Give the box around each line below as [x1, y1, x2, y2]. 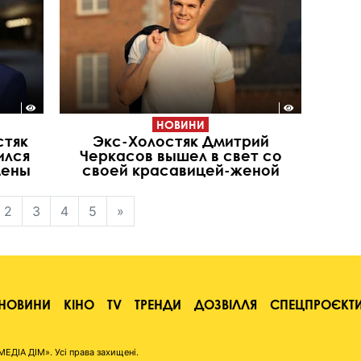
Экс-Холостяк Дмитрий [92, 131, 269, 150]
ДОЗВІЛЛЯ [194, 296, 257, 312]
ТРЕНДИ [135, 296, 181, 312]
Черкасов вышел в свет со [79, 146, 282, 164]
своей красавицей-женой [81, 160, 280, 179]
